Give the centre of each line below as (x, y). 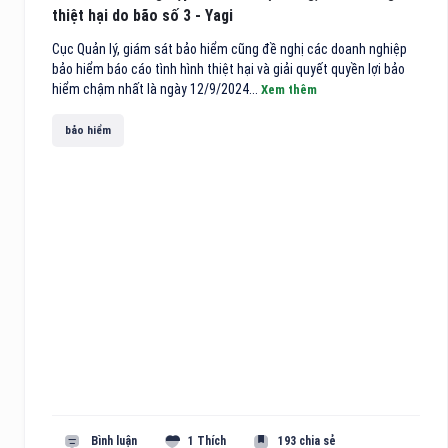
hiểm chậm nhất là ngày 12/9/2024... (156, 89)
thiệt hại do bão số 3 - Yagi (142, 16)
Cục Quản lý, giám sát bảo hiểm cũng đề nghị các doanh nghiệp (229, 49)
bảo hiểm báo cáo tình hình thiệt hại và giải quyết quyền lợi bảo (228, 69)
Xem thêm (289, 90)
